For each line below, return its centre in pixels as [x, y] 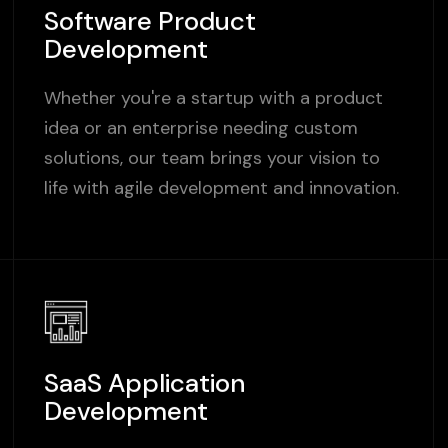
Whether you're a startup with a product [213, 99]
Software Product [149, 22]
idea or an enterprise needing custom [200, 129]
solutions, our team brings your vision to [211, 159]
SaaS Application [144, 384]
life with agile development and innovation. [221, 189]
